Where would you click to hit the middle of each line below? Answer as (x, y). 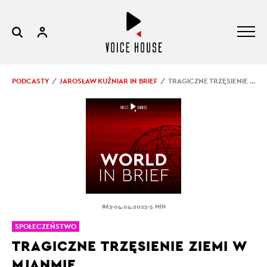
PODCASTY (30, 81)
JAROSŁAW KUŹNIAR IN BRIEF (108, 81)
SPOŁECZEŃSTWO (46, 226)
